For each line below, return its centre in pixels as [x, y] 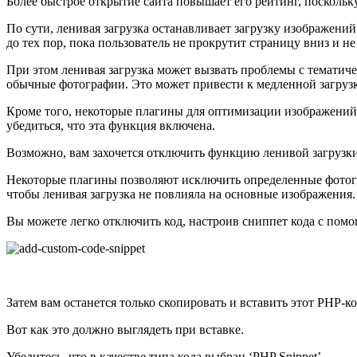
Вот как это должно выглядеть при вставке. [125, 330]
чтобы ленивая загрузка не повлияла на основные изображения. [181, 194]
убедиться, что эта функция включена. [111, 126]
